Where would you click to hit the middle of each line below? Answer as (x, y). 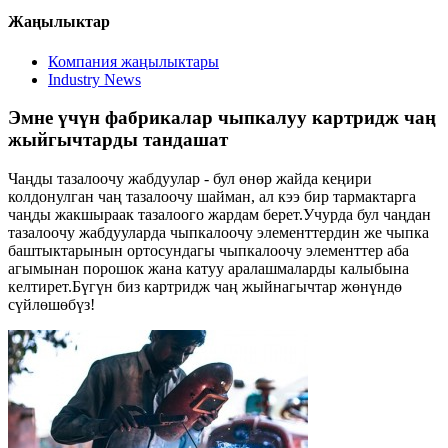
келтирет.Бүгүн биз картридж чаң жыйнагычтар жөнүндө (205, 286)
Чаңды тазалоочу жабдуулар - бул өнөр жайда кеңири (190, 178)
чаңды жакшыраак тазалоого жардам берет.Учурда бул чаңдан (219, 214)
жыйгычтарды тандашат (118, 140)
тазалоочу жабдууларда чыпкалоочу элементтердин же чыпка (218, 232)
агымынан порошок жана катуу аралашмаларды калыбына (208, 268)
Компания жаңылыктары (133, 61)
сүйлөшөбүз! (51, 304)
